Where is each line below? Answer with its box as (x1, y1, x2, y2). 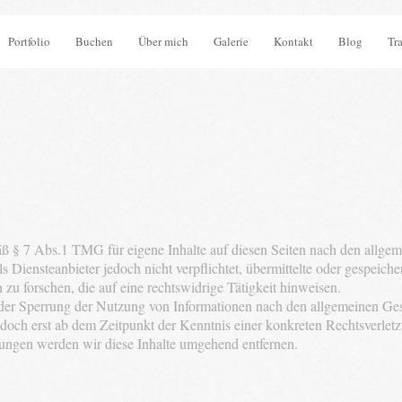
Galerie (214, 33, 249, 49)
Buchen (75, 33, 113, 49)
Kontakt (274, 33, 313, 49)
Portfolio (7, 33, 50, 49)
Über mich (138, 33, 188, 49)
